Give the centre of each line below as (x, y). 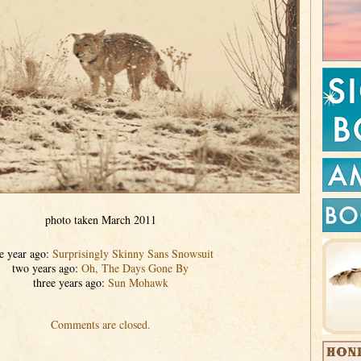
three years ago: (70, 282)
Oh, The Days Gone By (135, 268)
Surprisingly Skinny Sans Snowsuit (133, 253)
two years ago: (47, 268)
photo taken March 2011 (100, 220)
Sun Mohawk (138, 282)
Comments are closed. (100, 324)
